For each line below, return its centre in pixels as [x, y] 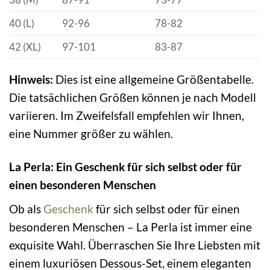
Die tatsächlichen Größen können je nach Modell [133, 97]
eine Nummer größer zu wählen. [91, 133]
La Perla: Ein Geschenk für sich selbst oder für [125, 166]
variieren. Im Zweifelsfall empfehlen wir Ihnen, [127, 115]
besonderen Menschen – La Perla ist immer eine [130, 227]
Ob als [26, 209]
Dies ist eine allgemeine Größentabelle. [153, 79]
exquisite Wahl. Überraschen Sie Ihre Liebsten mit [135, 245]
